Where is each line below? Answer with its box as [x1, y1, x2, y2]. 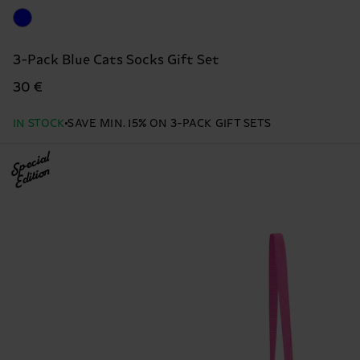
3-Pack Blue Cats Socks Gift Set [13, 52, 219, 69]
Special [7, 151, 51, 179]
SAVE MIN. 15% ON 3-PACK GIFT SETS [67, 117, 272, 131]
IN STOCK [13, 117, 66, 131]
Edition [12, 165, 52, 191]
